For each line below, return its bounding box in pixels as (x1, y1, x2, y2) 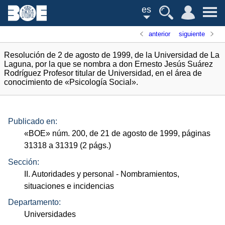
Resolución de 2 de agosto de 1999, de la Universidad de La (4, 51, 219, 59)
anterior (149, 30, 171, 38)
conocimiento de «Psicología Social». (4, 78, 138, 86)
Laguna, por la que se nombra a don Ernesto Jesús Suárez (4, 60, 213, 68)
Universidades (24, 210, 76, 219)
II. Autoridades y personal (24, 169, 115, 178)
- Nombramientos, (114, 169, 180, 178)
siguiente (178, 30, 205, 38)
